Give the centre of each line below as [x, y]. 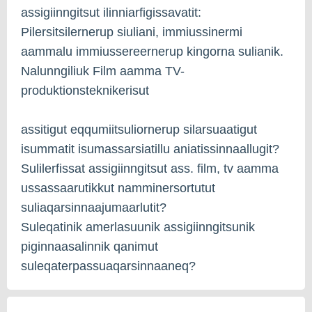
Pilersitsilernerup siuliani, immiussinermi [132, 32]
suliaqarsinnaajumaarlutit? [94, 207]
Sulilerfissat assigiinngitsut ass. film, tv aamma [150, 168]
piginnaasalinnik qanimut [89, 246]
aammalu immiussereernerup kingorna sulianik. [152, 51]
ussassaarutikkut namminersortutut [118, 188]
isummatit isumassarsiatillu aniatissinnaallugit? [150, 149]
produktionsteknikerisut [85, 90]
